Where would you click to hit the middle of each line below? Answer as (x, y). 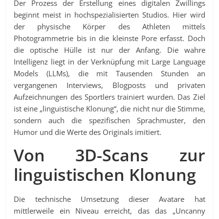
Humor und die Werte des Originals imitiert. (88, 132)
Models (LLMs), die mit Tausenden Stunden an (109, 74)
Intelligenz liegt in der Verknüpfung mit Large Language (109, 62)
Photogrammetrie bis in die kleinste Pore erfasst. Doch (109, 38)
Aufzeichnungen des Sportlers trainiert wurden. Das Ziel (109, 97)
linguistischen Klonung (105, 175)
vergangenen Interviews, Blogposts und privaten (109, 85)
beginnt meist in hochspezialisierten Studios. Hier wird (109, 15)
